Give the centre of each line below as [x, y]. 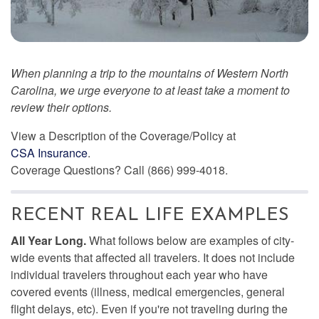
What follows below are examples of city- [190, 240]
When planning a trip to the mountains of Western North [150, 73]
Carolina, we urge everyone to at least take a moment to [150, 90]
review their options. [61, 107]
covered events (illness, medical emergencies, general [148, 291]
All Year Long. [48, 240]
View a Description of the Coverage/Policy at [123, 135]
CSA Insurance [49, 152]
